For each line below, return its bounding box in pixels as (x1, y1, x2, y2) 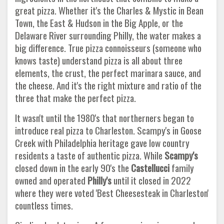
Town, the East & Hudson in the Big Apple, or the (15, 15, 183, 30)
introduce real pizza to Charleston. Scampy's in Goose (15, 122, 201, 137)
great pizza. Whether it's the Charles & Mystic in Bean (15, 2, 203, 17)
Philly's (85, 172, 111, 187)
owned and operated (15, 172, 85, 187)
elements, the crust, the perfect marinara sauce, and (15, 65, 201, 80)
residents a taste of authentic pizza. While (15, 147, 164, 162)
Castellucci (131, 160, 169, 175)
